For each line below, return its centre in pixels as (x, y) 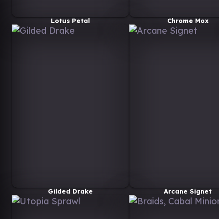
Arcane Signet (188, 191)
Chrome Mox (188, 20)
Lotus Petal (70, 20)
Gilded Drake (70, 191)
